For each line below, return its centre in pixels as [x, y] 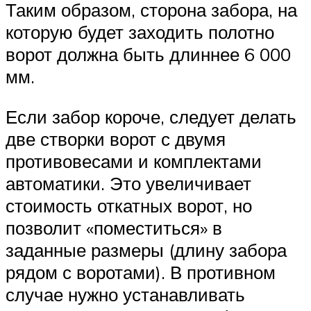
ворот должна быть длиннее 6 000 [148, 54]
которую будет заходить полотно [140, 32]
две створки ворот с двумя [116, 138]
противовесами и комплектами [134, 161]
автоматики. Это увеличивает [128, 183]
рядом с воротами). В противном [141, 272]
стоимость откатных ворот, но [129, 205]
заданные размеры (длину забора [146, 250]
